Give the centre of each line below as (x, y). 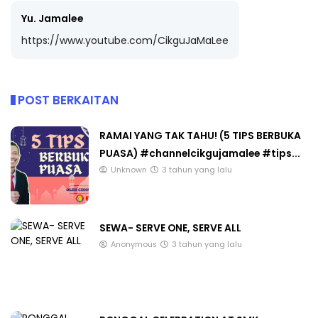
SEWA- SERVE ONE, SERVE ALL (170, 228)
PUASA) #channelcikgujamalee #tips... (200, 154)
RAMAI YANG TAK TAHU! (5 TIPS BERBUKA (200, 136)
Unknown (129, 170)
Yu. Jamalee (53, 18)
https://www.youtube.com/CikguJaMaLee (125, 40)
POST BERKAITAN (68, 100)
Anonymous (134, 245)
